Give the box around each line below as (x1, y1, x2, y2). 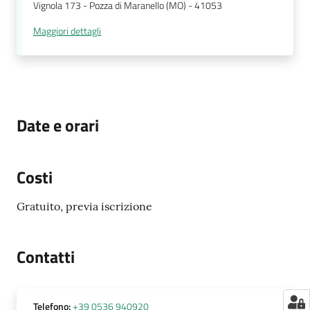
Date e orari (17, 113, 99, 138)
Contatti (17, 244, 75, 270)
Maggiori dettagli (33, 24, 101, 39)
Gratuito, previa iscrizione (17, 199, 152, 214)
